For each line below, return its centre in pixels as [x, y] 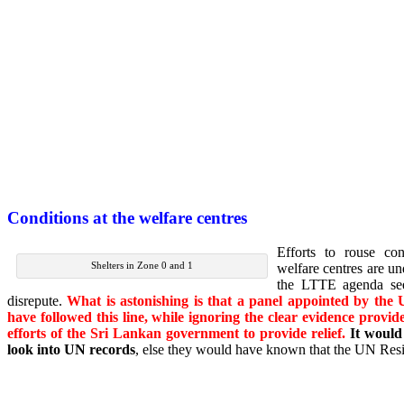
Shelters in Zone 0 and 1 [142, 266]
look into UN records [71, 350]
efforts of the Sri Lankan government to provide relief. [176, 334]
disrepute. [37, 301]
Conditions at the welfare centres [127, 217]
